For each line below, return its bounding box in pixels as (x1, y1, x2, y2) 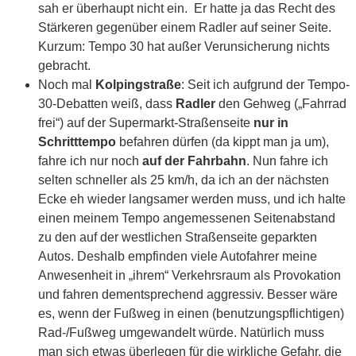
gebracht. (38, 59, 91, 73)
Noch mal (38, 78, 95, 92)
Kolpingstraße (95, 78, 181, 92)
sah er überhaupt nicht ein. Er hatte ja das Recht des (38, 2, 335, 16)
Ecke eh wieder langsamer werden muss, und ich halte (38, 192, 346, 207)
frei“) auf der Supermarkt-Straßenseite (38, 116, 253, 130)
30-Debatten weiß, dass (38, 97, 176, 111)
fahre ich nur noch (38, 154, 142, 168)
